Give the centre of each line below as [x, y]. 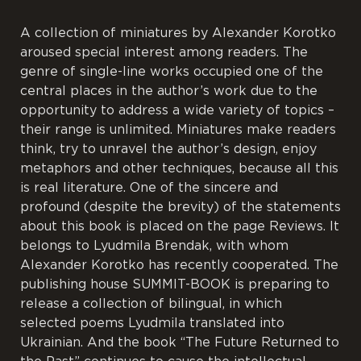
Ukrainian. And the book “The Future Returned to [180, 342]
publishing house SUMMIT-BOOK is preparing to [175, 284]
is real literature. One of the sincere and [149, 188]
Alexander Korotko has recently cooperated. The [179, 265]
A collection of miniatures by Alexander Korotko [178, 33]
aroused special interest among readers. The [164, 52]
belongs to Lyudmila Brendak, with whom [154, 246]
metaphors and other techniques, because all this [179, 168]
